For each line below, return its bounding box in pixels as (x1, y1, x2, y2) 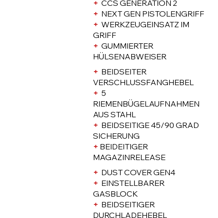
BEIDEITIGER (98, 142, 148, 152)
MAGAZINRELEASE (93, 152, 166, 163)
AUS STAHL (93, 109, 136, 120)
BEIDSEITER (98, 67, 147, 77)
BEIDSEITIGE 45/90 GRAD (98, 120, 200, 130)
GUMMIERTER (98, 41, 153, 51)
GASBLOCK (93, 189, 138, 199)
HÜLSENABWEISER (92, 52, 166, 62)
